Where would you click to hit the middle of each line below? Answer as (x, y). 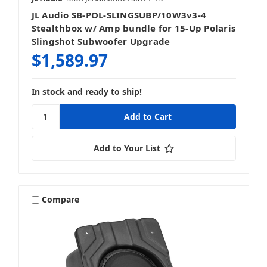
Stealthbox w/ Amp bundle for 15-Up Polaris (133, 28)
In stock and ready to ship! (86, 91)
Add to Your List (127, 148)
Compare (61, 200)
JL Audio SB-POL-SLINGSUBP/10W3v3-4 (119, 15)
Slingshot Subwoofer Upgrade (101, 41)
